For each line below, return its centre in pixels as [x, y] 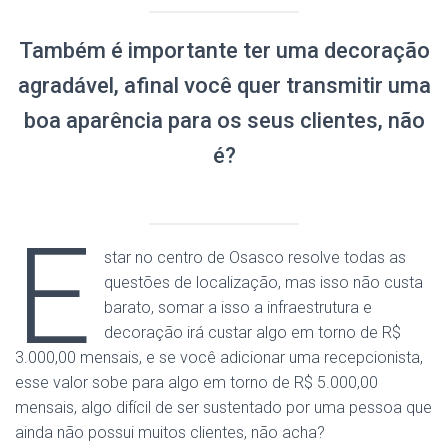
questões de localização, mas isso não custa [264, 282]
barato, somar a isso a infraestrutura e [238, 307]
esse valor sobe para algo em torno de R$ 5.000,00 [196, 382]
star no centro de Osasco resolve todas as [255, 257]
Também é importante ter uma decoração [224, 50]
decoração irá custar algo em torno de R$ [253, 332]
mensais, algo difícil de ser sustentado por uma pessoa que [223, 407]
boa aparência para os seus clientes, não [224, 120]
